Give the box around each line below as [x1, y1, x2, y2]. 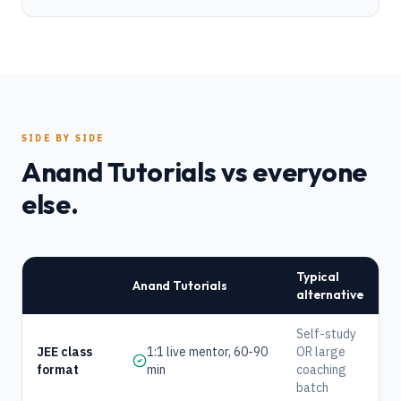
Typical [296, 269, 340, 285]
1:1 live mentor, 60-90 [147, 344, 268, 360]
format [37, 362, 79, 378]
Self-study [296, 326, 356, 342]
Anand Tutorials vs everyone [21, 155, 367, 189]
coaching [296, 362, 346, 378]
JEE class [37, 344, 92, 360]
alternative [296, 286, 364, 303]
